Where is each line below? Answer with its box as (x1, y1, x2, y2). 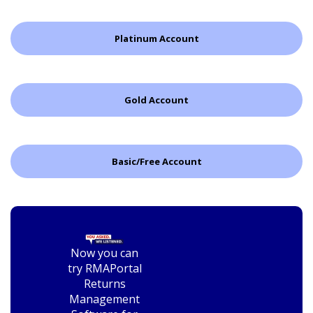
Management (69, 291, 140, 307)
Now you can (71, 245, 138, 261)
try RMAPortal (67, 261, 142, 277)
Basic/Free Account (111, 154, 202, 168)
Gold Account (124, 93, 189, 106)
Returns (83, 276, 126, 292)
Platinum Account (114, 31, 199, 45)
